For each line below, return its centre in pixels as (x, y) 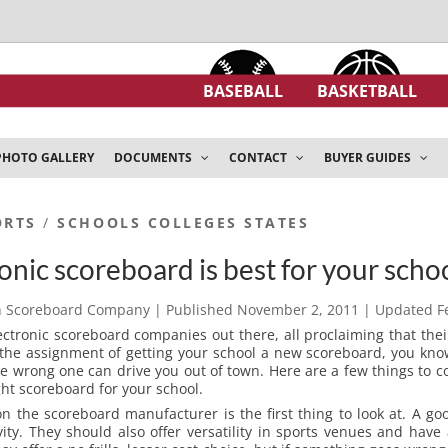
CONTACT (259, 157)
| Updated (399, 310)
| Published (193, 310)
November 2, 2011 (299, 310)
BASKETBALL (367, 90)
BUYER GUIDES (369, 157)
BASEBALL (243, 90)
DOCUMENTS (154, 157)
